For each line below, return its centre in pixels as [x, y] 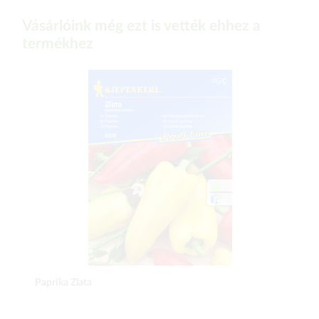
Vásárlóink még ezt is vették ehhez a [141, 26]
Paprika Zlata [63, 283]
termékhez [58, 44]
